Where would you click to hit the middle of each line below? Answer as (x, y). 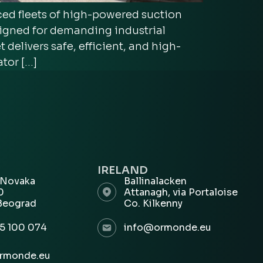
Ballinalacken (155, 181)
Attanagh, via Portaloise (181, 192)
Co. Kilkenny (153, 203)
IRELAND (123, 170)
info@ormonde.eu (168, 228)
